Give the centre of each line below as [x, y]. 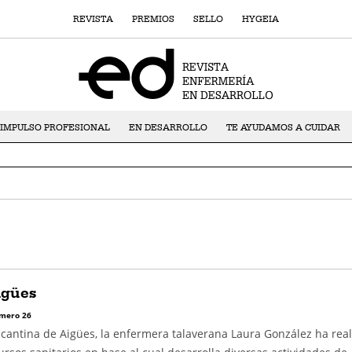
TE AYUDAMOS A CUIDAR [283, 127]
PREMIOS [153, 19]
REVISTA [93, 19]
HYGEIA [260, 19]
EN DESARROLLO [168, 127]
